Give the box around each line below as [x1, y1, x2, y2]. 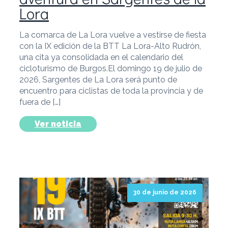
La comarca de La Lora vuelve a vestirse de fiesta [19, 30, 206, 40]
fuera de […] [19, 97, 61, 107]
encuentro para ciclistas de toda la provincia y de [19, 85, 203, 96]
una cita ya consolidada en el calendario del [19, 52, 183, 62]
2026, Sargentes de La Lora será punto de [19, 74, 177, 84]
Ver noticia [35, 119, 81, 129]
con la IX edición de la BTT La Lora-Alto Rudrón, [19, 41, 201, 51]
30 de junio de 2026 [133, 189, 196, 196]
